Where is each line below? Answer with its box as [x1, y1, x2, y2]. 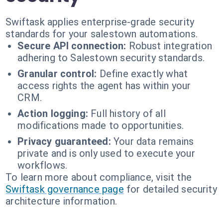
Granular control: [17, 68, 97, 80]
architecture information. [5, 195, 117, 207]
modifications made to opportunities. [17, 119, 184, 131]
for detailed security [126, 183, 217, 195]
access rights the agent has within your [17, 80, 191, 92]
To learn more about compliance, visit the [5, 171, 192, 183]
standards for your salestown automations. [5, 28, 198, 40]
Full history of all [91, 108, 166, 119]
